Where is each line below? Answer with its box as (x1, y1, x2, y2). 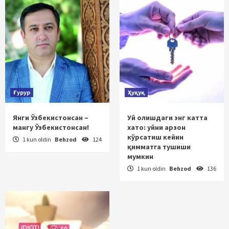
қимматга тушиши (127, 142, 191, 151)
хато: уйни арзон (127, 122, 186, 132)
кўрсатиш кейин (127, 132, 184, 142)
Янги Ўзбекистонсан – (13, 112, 88, 122)
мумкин (127, 151, 153, 161)
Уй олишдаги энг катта (127, 112, 208, 122)
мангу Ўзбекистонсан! (13, 122, 89, 132)
